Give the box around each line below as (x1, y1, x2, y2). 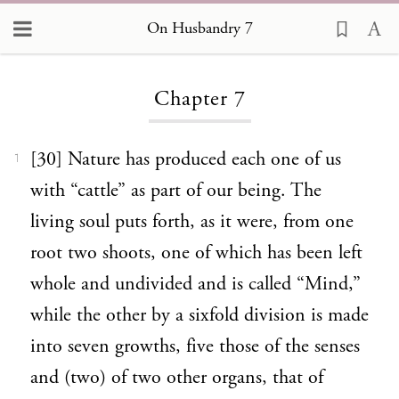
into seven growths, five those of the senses (30, 334, 360, 359)
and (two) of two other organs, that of (30, 365, 323, 390)
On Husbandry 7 (146, 17, 253, 38)
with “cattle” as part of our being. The (30, 178, 322, 203)
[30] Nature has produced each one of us (30, 147, 341, 172)
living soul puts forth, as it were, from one (30, 209, 354, 234)
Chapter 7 (153, 85, 246, 113)
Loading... (170, 36, 229, 53)
